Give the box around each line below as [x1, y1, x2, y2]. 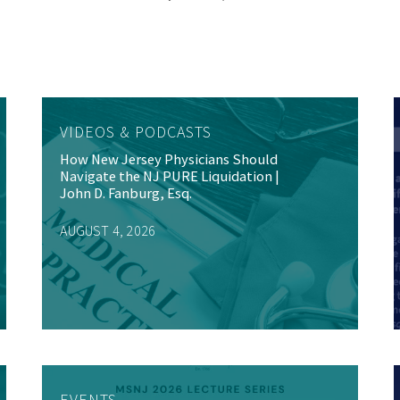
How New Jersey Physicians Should [60, 150, 279, 170]
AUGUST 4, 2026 [60, 221, 156, 240]
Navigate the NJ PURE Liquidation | [60, 167, 280, 187]
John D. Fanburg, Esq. [60, 184, 193, 204]
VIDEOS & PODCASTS [60, 121, 212, 143]
